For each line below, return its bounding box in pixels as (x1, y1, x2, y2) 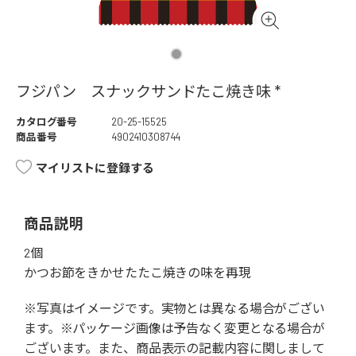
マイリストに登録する (36, 161, 154, 176)
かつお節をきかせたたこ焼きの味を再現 (24, 265, 251, 281)
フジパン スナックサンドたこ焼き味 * (16, 82, 281, 101)
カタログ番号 (16, 115, 78, 129)
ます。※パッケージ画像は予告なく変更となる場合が (24, 320, 325, 336)
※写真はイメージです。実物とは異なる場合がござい (24, 300, 325, 316)
